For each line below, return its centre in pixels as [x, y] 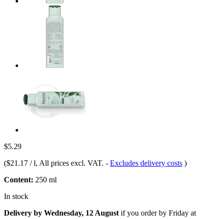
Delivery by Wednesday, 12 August [61, 213]
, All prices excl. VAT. [71, 163]
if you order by [144, 213]
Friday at [182, 213]
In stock [16, 196]
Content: [19, 179]
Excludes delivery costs [146, 163]
